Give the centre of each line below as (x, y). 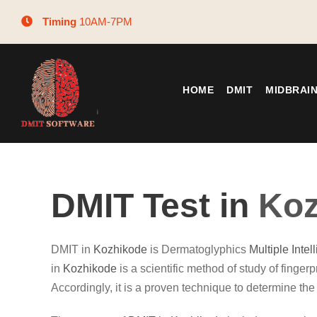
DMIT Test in (155, 206)
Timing (59, 22)
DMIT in (72, 249)
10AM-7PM (104, 22)
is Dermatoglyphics (198, 249)
